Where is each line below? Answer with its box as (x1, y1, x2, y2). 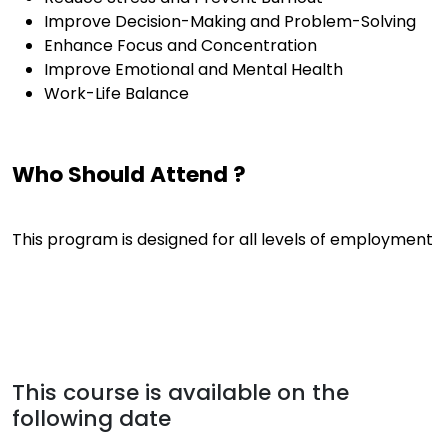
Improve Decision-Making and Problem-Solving (44, 10, 416, 33)
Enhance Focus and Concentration (44, 34, 317, 57)
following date (12, 403, 171, 434)
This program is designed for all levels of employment (12, 228, 433, 251)
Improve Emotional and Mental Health (44, 58, 343, 81)
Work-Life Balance (44, 82, 189, 105)
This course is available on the (12, 377, 349, 408)
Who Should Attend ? (12, 159, 246, 190)
